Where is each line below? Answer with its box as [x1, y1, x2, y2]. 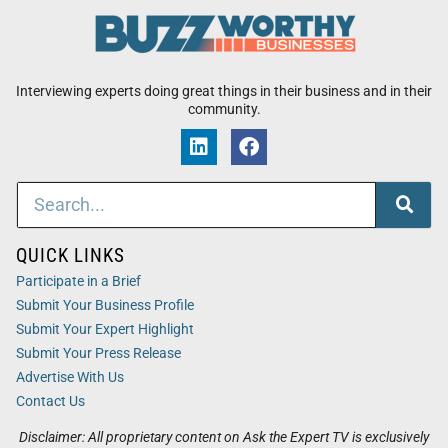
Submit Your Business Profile [16, 296, 194, 314]
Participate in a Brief [16, 272, 141, 290]
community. [187, 100, 261, 118]
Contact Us [16, 392, 85, 410]
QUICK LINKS [16, 243, 125, 267]
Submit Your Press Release [16, 344, 181, 362]
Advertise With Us [16, 368, 124, 386]
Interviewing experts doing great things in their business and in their [16, 82, 432, 100]
